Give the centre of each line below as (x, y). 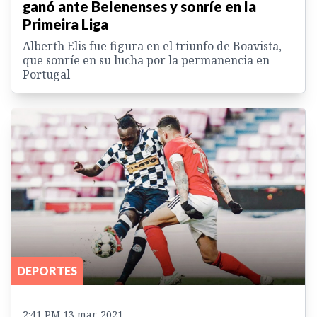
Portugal (46, 74)
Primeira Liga (65, 24)
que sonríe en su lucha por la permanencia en (146, 60)
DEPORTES (47, 271)
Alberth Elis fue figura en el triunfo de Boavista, (152, 46)
